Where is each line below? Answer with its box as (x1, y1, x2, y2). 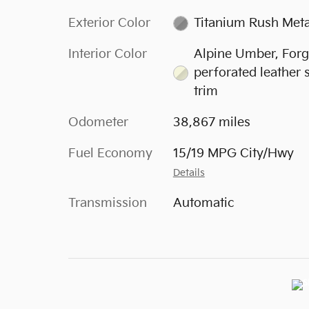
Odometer (68, 115, 128, 130)
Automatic (172, 196, 234, 210)
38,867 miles (172, 115, 250, 130)
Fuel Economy (68, 146, 152, 161)
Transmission (68, 196, 147, 210)
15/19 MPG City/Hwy (172, 146, 294, 161)
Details (172, 168, 205, 179)
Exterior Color (68, 16, 150, 30)
